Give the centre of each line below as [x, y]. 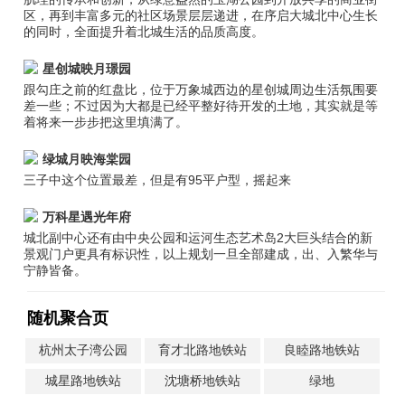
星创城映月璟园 [87, 69]
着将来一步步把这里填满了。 [106, 122]
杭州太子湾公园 [83, 350]
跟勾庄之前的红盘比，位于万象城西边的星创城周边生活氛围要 [201, 89]
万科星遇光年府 [87, 217]
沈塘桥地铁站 [202, 381]
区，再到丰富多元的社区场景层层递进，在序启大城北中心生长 [201, 15]
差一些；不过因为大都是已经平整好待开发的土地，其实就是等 [201, 106]
